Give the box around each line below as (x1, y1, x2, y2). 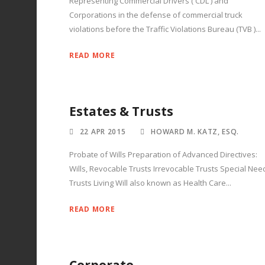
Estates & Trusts (69, 103, 173, 119)
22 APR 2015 (79, 127, 126, 137)
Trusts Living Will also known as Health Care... (69, 177, 231, 188)
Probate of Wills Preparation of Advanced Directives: (69, 149, 257, 160)
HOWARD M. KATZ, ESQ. (151, 127, 240, 137)
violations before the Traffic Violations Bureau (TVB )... (69, 24, 261, 34)
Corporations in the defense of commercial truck (69, 9, 243, 20)
